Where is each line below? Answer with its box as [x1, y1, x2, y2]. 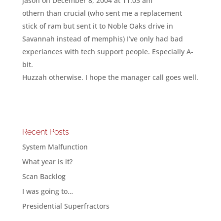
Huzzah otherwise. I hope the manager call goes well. [22, 73, 198, 82]
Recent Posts [22, 127, 69, 137]
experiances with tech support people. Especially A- [22, 47, 193, 56]
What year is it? [22, 157, 73, 166]
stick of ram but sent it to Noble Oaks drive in [22, 21, 173, 31]
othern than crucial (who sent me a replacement [22, 8, 182, 18]
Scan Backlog [22, 172, 66, 181]
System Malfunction [22, 142, 88, 151]
